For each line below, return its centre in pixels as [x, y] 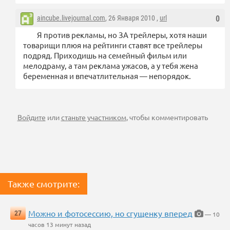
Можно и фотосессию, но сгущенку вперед [110, 213]
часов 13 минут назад [60, 225]
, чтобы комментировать [167, 117]
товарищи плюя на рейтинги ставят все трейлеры [113, 45]
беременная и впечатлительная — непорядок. [107, 76]
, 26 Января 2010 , [132, 18]
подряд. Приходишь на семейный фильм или [105, 55]
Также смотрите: [44, 184]
